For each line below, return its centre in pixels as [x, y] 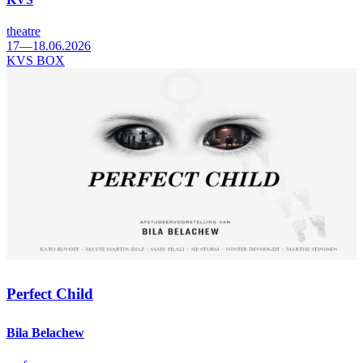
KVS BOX [36, 60]
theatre [23, 31]
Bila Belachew [45, 333]
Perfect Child [50, 294]
